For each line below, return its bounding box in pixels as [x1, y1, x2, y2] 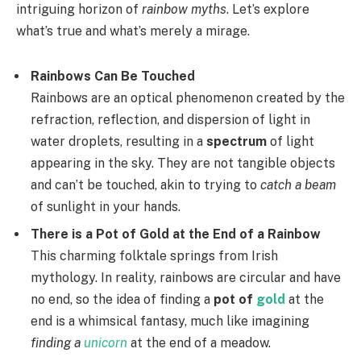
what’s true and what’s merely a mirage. [16, 23, 250, 39]
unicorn [84, 334, 127, 351]
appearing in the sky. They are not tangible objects [31, 155, 335, 171]
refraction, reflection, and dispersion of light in [31, 111, 310, 127]
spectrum [206, 133, 270, 149]
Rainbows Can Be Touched [31, 68, 195, 84]
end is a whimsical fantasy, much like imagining [31, 313, 309, 329]
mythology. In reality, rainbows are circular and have [31, 269, 341, 285]
